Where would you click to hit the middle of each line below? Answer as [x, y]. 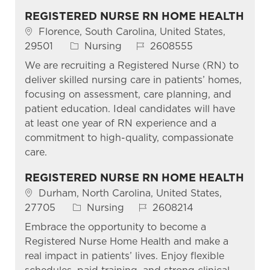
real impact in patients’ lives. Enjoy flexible [124, 256]
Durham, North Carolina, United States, [130, 193]
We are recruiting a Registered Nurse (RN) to [131, 65]
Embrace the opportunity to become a [115, 227]
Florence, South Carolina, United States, [132, 31]
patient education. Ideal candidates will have [130, 108]
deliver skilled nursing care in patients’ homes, [133, 80]
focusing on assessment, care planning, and [128, 94]
